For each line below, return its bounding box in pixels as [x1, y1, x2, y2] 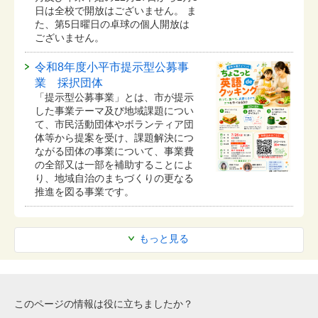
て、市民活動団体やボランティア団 [35, 118, 194, 130]
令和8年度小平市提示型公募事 [35, 60, 189, 73]
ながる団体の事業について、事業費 [35, 145, 194, 157]
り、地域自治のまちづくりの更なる [35, 172, 194, 184]
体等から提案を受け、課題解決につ [35, 131, 194, 143]
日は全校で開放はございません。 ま [35, 4, 197, 16]
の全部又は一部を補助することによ [35, 158, 194, 170]
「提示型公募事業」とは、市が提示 [35, 91, 194, 103]
